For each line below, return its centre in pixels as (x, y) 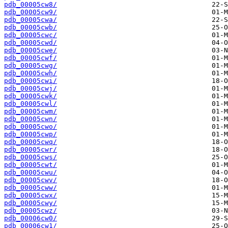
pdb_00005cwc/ (31, 35)
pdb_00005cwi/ (31, 81)
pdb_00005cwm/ (31, 111)
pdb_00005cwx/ (31, 195)
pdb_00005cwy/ (31, 203)
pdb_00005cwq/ (31, 142)
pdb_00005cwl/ (31, 104)
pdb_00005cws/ (31, 157)
